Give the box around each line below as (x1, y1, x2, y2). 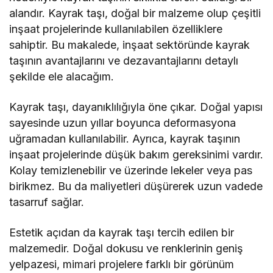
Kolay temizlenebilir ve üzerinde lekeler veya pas (9, 164, 253, 177)
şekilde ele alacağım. (9, 70, 115, 83)
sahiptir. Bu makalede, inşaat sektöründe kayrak (9, 38, 250, 52)
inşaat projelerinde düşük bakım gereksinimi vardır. (9, 148, 264, 161)
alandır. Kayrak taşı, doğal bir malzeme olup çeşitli (9, 7, 261, 20)
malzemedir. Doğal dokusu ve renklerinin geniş (9, 242, 244, 255)
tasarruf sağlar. (9, 196, 85, 209)
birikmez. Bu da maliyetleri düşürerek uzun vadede (9, 180, 263, 193)
